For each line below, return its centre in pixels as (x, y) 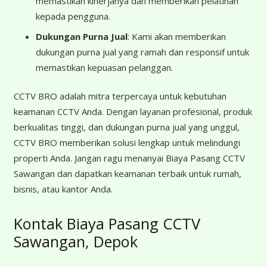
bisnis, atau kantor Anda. (63, 189)
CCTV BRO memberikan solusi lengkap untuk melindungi (127, 143)
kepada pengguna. (73, 16)
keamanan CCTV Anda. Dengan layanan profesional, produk (133, 112)
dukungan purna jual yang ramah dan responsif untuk (142, 52)
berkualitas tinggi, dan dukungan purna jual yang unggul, (126, 127)
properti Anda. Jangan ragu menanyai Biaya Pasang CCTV (129, 158)
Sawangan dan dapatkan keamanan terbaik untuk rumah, (127, 174)
